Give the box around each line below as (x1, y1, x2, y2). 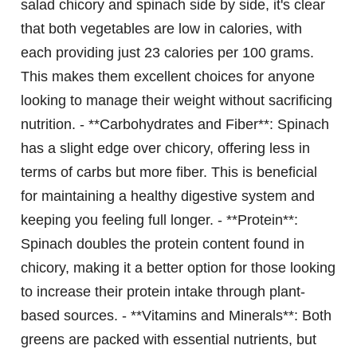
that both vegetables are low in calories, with (21, 21, 302, 37)
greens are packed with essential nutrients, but (21, 331, 316, 348)
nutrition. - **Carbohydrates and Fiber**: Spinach (21, 116, 329, 133)
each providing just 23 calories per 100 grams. (21, 45, 314, 61)
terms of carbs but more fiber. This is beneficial (21, 164, 317, 181)
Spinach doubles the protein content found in (21, 236, 304, 253)
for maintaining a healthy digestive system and (21, 188, 315, 205)
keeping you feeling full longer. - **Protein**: (21, 212, 298, 229)
